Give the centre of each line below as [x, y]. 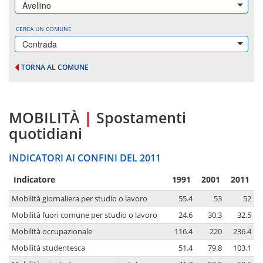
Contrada [40, 44]
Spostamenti [141, 118]
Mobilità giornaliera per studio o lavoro [80, 199]
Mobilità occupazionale [52, 232]
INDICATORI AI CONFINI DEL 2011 [85, 158]
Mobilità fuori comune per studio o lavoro [85, 215]
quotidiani [45, 134]
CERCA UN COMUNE [44, 29]
